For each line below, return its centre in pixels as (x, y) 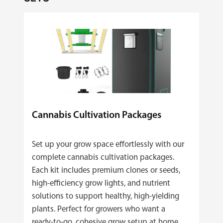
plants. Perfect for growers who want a (99, 209)
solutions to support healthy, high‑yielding (106, 196)
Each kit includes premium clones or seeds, (106, 170)
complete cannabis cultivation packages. (103, 157)
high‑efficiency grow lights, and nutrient (101, 183)
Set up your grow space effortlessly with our (108, 144)
